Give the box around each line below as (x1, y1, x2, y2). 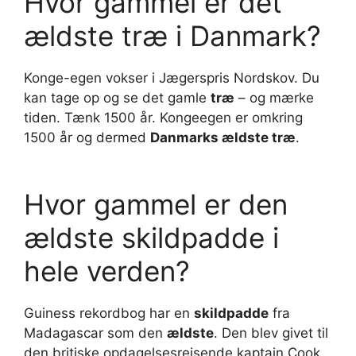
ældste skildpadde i (24, 221, 279, 255)
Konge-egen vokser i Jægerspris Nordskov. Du (24, 69, 319, 86)
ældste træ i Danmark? (24, 18, 321, 52)
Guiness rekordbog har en (24, 305, 194, 322)
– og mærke (234, 89, 314, 106)
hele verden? (24, 254, 190, 288)
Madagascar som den (24, 325, 167, 342)
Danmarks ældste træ (150, 129, 296, 145)
